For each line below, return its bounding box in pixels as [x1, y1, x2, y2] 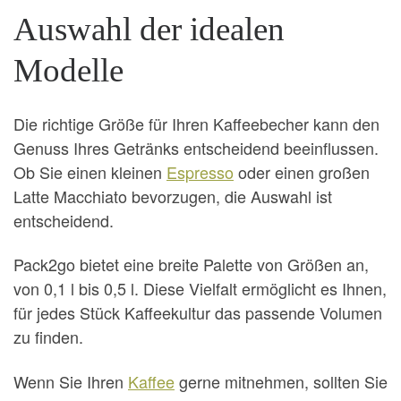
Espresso [166, 159, 234, 183]
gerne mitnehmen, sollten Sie [175, 369, 388, 393]
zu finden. [13, 325, 83, 349]
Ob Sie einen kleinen [13, 159, 166, 183]
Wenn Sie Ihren [13, 369, 128, 393]
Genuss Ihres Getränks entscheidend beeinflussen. [13, 135, 379, 159]
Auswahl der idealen [13, 11, 285, 48]
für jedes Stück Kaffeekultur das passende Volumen [13, 301, 382, 325]
